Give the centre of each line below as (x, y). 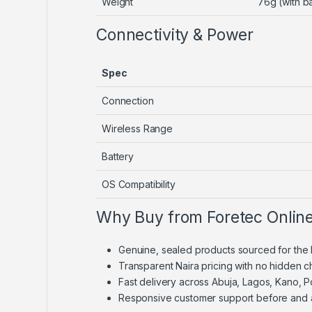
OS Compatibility (139, 184)
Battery (118, 156)
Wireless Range (138, 128)
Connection (128, 100)
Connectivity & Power (175, 34)
